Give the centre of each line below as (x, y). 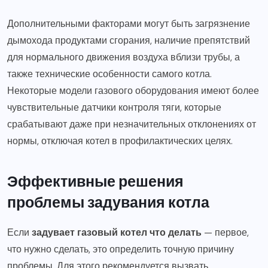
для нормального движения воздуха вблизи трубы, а (124, 57)
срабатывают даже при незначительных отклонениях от (132, 124)
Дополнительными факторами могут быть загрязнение (129, 23)
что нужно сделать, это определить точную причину (121, 249)
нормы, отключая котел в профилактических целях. (120, 141)
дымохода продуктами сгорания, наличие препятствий (129, 40)
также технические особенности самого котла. (109, 74)
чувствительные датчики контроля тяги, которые (114, 107)
